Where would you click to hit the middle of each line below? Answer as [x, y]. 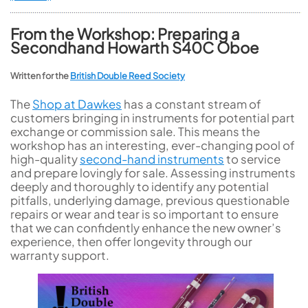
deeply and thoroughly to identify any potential [140, 187]
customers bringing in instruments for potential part [153, 118]
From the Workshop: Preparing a [125, 33]
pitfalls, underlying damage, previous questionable [150, 200]
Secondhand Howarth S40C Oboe [135, 47]
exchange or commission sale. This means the [135, 132]
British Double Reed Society [128, 75]
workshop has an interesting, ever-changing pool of [153, 145]
